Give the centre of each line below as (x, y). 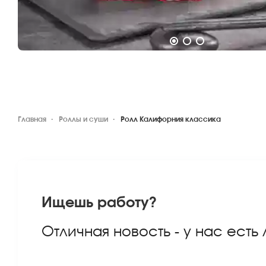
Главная (32, 119)
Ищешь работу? (99, 203)
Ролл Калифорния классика (171, 119)
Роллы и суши (83, 119)
